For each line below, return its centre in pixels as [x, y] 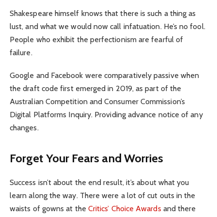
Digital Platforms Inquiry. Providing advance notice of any [106, 114]
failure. [21, 53]
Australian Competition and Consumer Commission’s [97, 101]
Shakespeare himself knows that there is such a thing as [103, 14]
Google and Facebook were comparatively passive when [105, 75]
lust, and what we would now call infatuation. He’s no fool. [108, 27]
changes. [24, 127]
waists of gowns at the [49, 208]
